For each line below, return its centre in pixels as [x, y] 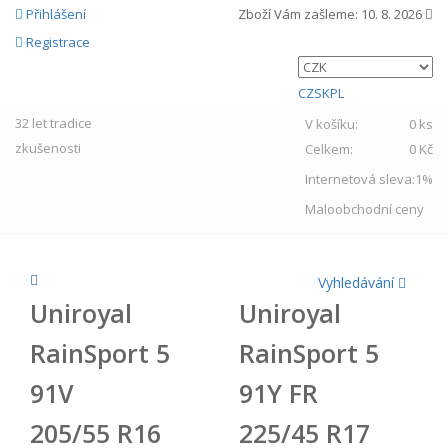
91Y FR [278, 393]
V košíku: [334, 124]
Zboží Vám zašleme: [299, 14]
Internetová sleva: [360, 179]
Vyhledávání [358, 282]
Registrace [58, 42]
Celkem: [332, 149]
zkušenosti [48, 148]
